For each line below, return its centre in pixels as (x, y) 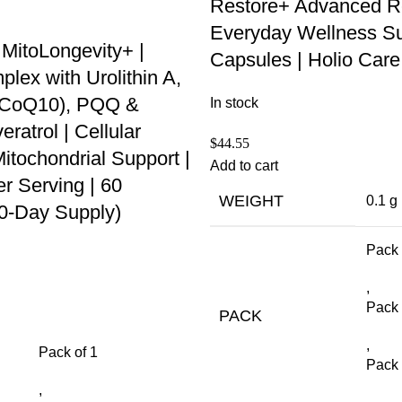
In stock (234, 102)
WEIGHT (251, 201)
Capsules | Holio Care (305, 59)
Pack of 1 (68, 352)
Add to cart (244, 165)
